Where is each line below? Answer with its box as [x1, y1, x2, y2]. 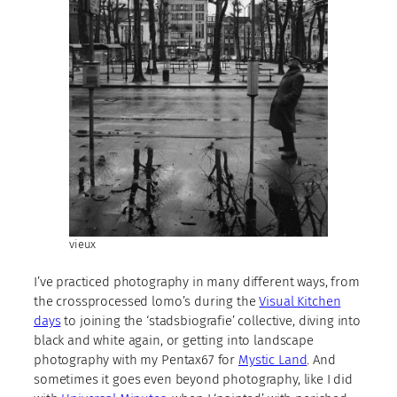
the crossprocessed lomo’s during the [34, 292, 260, 309]
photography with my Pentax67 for [34, 351, 239, 368]
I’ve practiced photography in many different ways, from [34, 273, 360, 290]
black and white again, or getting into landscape [34, 331, 314, 348]
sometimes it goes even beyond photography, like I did [34, 370, 354, 387]
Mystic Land [238, 351, 307, 368]
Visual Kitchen [259, 292, 341, 309]
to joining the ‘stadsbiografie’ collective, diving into [60, 312, 362, 329]
